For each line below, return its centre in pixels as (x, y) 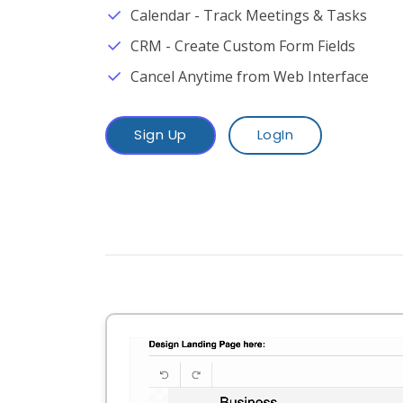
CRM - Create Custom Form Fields (243, 46)
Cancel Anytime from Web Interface (250, 76)
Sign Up (161, 134)
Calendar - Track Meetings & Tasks (249, 15)
